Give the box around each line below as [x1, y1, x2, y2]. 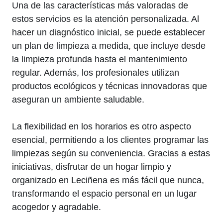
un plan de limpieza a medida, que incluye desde [12, 41, 206, 51]
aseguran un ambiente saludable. [12, 95, 144, 105]
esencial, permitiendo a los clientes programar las [12, 135, 209, 145]
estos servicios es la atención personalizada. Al [12, 14, 199, 24]
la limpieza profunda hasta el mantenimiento [12, 54, 187, 64]
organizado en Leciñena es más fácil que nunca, [12, 175, 204, 185]
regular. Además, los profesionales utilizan [12, 68, 179, 78]
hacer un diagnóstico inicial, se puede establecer [12, 27, 205, 37]
